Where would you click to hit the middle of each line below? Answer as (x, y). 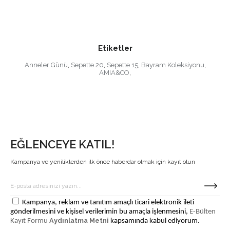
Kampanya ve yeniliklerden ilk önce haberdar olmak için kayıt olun (103, 162)
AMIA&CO (114, 73)
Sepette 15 (122, 65)
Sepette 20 (87, 65)
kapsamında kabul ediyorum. (154, 221)
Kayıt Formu (30, 221)
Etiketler (115, 49)
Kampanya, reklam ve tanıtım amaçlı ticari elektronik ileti (108, 203)
